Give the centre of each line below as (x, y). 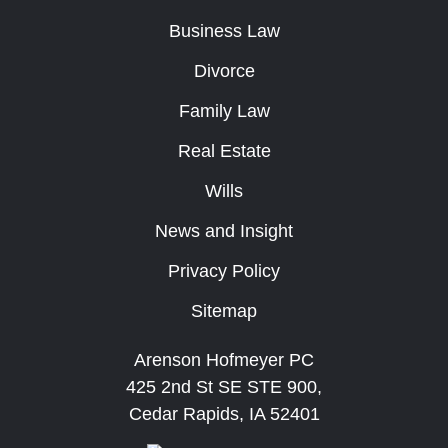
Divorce (224, 71)
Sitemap (224, 311)
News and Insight (224, 231)
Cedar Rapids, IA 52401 (224, 414)
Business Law (224, 31)
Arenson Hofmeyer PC (224, 360)
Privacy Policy (224, 271)
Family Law (224, 111)
